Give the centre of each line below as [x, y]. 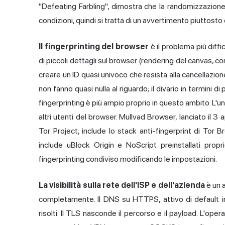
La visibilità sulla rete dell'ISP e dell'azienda [122, 185]
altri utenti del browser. [79, 117]
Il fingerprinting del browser [94, 47]
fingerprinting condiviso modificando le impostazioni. [128, 159]
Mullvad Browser [147, 117]
